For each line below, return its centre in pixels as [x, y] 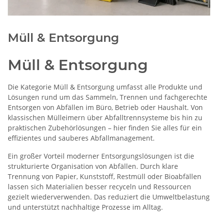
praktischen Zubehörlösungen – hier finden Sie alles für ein [105, 128]
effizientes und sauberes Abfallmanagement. [81, 138]
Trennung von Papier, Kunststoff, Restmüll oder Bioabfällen [105, 177]
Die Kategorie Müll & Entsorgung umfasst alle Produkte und [105, 87]
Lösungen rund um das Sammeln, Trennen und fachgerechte [108, 97]
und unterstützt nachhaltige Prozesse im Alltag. [85, 207]
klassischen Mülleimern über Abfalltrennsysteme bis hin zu [105, 118]
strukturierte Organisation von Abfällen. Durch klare [93, 166]
